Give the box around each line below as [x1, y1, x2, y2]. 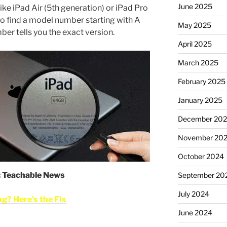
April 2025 [177, 39, 212, 48]
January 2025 [177, 95, 222, 104]
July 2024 [177, 189, 209, 198]
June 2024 [177, 208, 212, 217]
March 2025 [177, 58, 218, 67]
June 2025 [177, 2, 212, 11]
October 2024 [177, 152, 224, 161]
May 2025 [177, 20, 211, 29]
